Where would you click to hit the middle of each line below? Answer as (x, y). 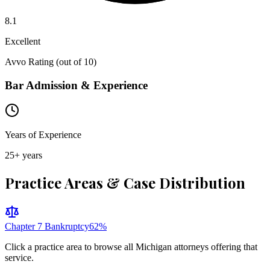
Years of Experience (43, 135)
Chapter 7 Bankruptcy (47, 227)
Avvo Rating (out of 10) (51, 61)
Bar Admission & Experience (76, 85)
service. (19, 258)
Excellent (23, 41)
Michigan (154, 247)
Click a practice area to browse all (70, 247)
